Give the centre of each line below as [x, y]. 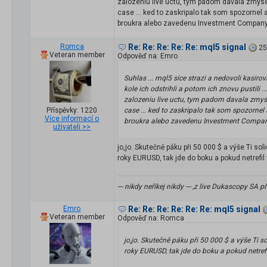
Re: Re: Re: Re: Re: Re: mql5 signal [194, 209]
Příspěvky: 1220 [72, 111]
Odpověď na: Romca [151, 218]
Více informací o [72, 119]
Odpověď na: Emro [148, 56]
